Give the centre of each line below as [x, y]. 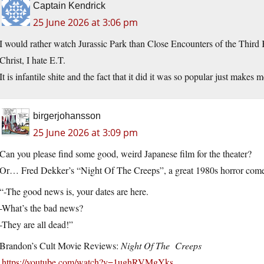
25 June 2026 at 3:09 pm [85, 133]
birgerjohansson [67, 116]
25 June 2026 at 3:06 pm [85, 23]
